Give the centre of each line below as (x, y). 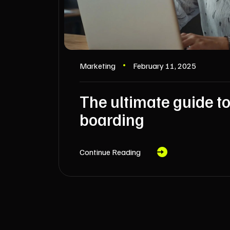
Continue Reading (110, 152)
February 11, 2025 (165, 65)
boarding (112, 119)
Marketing (98, 65)
